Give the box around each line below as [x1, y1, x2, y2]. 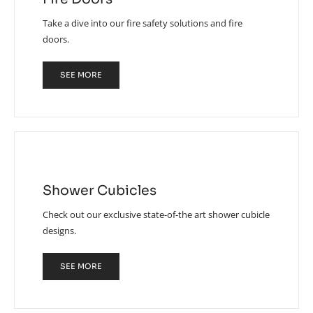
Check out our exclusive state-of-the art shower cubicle [43, 208, 270, 221]
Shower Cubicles [43, 182, 156, 199]
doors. [43, 32, 69, 45]
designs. [43, 224, 76, 237]
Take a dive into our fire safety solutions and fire [43, 16, 242, 29]
